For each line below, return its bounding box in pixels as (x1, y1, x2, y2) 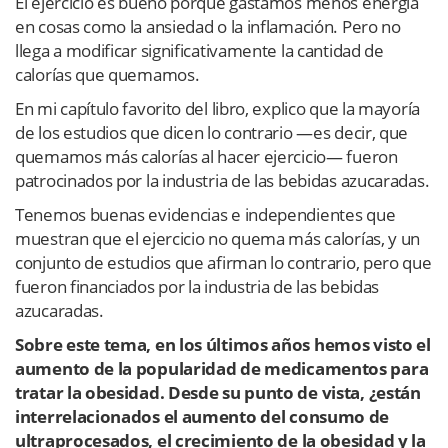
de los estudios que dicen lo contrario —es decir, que (15, 121, 409, 145)
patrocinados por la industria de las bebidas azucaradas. (15, 169, 430, 193)
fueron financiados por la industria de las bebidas (15, 275, 380, 299)
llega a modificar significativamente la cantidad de (15, 39, 384, 63)
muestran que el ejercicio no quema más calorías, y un (15, 227, 421, 251)
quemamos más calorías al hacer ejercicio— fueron (15, 145, 398, 169)
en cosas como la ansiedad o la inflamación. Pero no (15, 15, 401, 39)
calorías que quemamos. (15, 63, 200, 87)
